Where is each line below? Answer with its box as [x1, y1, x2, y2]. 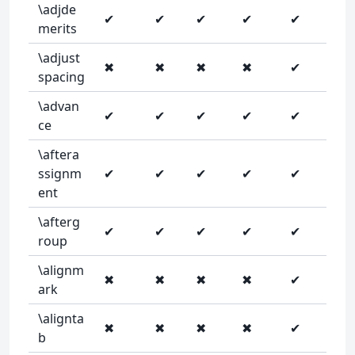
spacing [38, 68, 85, 86]
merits [38, 20, 77, 37]
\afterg [38, 213, 80, 231]
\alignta [38, 310, 84, 327]
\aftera [38, 146, 79, 163]
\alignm [38, 261, 84, 279]
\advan [38, 97, 79, 115]
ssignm [38, 165, 82, 182]
